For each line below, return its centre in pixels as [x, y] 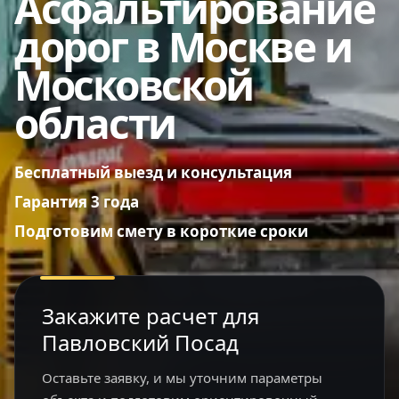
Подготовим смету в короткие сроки [161, 231]
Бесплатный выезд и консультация [153, 172]
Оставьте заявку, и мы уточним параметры [182, 378]
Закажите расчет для [151, 316]
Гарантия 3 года [77, 202]
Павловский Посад [140, 342]
